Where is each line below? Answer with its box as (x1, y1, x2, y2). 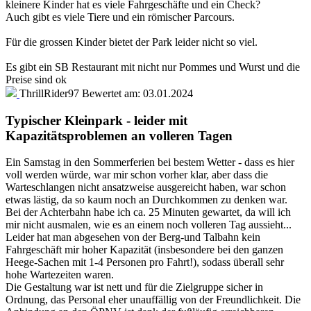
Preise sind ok (6, 74, 67, 85)
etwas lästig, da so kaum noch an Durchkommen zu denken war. (6, 194, 287, 206)
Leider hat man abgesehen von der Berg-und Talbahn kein (6, 231, 260, 244)
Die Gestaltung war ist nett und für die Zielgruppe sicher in (6, 281, 263, 294)
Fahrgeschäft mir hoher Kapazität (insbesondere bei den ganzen (6, 244, 283, 256)
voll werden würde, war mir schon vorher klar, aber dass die (6, 169, 268, 181)
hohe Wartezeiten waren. (6, 269, 114, 281)
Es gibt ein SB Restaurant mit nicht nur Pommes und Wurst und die (6, 61, 300, 73)
